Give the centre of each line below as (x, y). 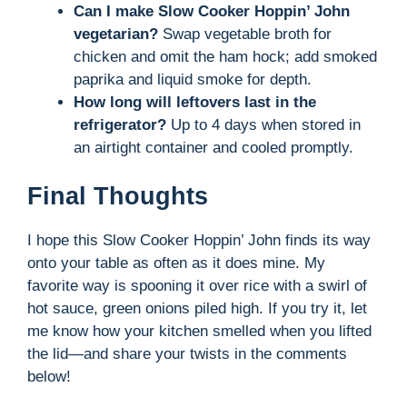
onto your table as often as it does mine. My (176, 263)
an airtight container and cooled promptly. (213, 147)
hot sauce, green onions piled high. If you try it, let (197, 309)
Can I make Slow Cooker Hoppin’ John (212, 11)
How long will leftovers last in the (195, 102)
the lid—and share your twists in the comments (187, 354)
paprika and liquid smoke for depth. (193, 79)
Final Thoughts (118, 197)
